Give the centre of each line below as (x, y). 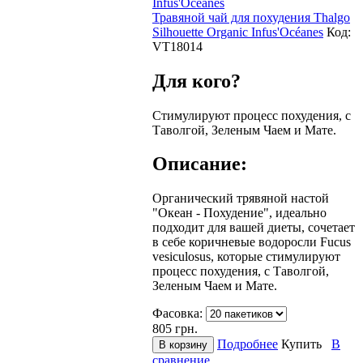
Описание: (200, 164)
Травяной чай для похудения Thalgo (251, 17)
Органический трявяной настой (241, 199)
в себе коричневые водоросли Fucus (252, 242)
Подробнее (248, 344)
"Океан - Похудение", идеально (239, 213)
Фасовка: (179, 314)
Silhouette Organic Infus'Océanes (238, 32)
